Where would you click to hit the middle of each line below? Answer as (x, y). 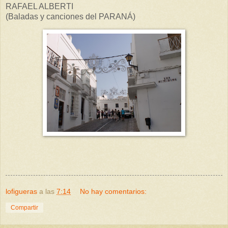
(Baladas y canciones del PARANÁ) (70, 16)
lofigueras (21, 192)
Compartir (24, 208)
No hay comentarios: (113, 192)
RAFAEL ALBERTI (39, 6)
